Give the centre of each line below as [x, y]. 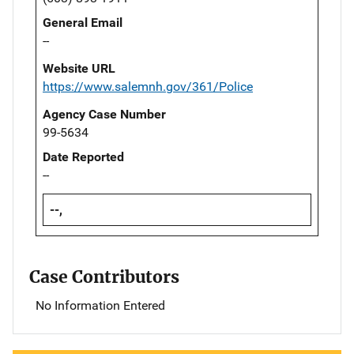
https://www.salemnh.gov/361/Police [148, 87]
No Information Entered [100, 306]
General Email [83, 23]
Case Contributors [104, 277]
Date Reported [83, 157]
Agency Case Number [104, 115]
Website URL [79, 69]
